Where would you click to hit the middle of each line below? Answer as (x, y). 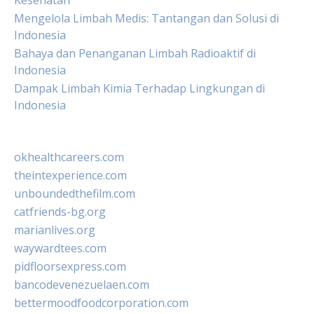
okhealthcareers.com (69, 157)
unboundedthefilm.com (75, 193)
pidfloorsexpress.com (70, 266)
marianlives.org (55, 230)
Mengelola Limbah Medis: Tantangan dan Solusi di (146, 18)
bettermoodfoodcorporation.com (101, 303)
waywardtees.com (60, 248)
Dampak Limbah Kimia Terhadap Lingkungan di (139, 88)
